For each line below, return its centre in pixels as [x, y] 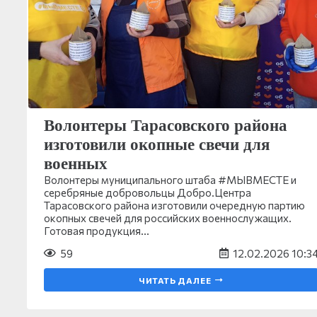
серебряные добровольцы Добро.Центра [148, 192]
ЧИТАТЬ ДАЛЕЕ [175, 280]
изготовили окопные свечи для [157, 144]
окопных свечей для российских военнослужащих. [168, 218]
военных [76, 163]
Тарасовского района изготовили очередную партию [174, 205]
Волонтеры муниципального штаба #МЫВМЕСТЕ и [170, 179]
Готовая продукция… [97, 230]
